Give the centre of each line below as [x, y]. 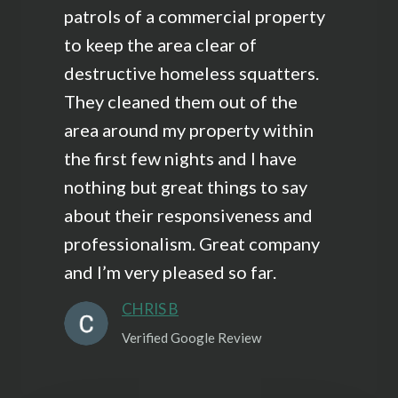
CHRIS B [150, 309]
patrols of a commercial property [195, 16]
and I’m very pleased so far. [170, 272]
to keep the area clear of [160, 45]
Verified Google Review [191, 338]
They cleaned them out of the [181, 102]
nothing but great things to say [186, 187]
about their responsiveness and [188, 215]
